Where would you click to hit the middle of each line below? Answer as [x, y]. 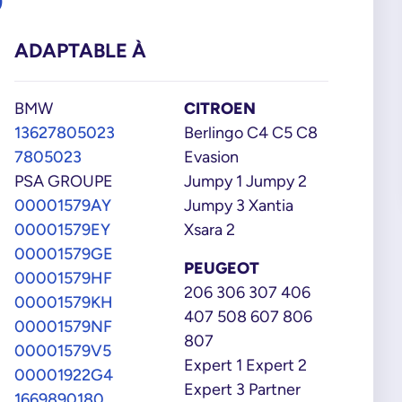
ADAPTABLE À [81, 50]
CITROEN [220, 108]
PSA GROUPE [64, 181]
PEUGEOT [222, 268]
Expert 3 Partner [242, 389]
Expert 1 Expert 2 [245, 365]
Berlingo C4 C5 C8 [251, 132]
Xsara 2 [210, 229]
